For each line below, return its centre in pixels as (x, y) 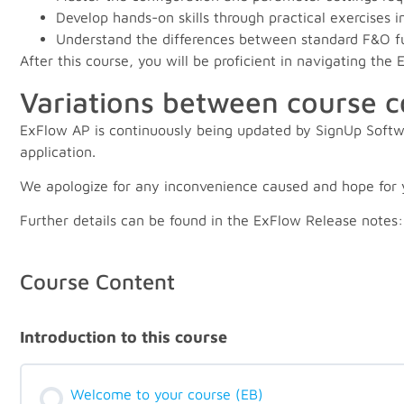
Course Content (97, 282)
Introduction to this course (124, 337)
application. (58, 151)
